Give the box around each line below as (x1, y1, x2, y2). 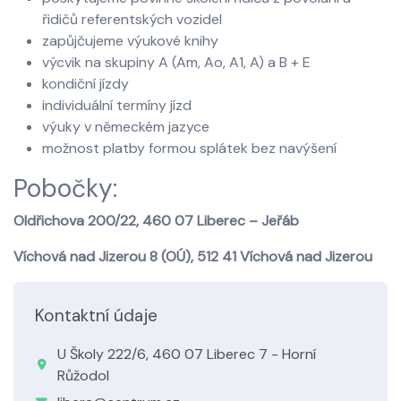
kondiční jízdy (42, 74, 129, 93)
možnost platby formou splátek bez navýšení (42, 139, 337, 158)
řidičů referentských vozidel (42, 10, 222, 29)
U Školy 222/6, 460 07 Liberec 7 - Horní (57, 345, 316, 363)
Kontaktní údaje (35, 304, 158, 327)
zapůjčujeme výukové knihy (42, 31, 218, 50)
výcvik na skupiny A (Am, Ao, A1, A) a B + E (42, 53, 311, 72)
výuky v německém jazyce (42, 117, 209, 136)
